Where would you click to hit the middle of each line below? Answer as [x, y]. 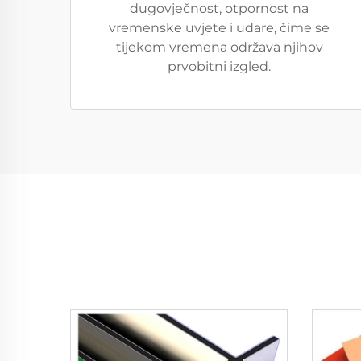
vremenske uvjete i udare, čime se [219, 28]
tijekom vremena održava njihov [219, 47]
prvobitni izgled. [219, 66]
